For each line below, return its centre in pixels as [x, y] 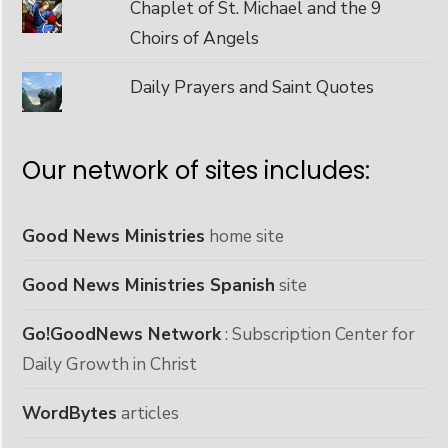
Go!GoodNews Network [121, 333]
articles [148, 412]
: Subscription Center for [318, 333]
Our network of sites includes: [196, 170]
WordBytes [69, 412]
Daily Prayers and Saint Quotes [251, 86]
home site [244, 235]
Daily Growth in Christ [109, 363]
